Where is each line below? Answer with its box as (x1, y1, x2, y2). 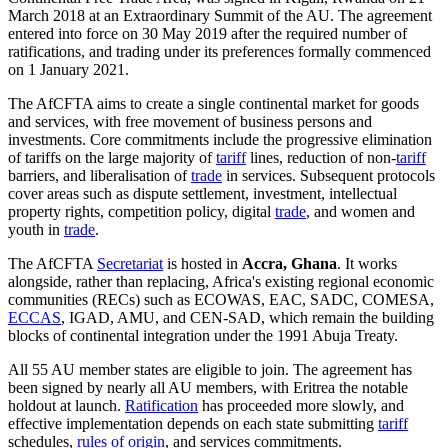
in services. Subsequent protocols (222, 166, 435, 184)
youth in (8, 220, 64, 238)
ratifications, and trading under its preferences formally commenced (8, 42, 431, 60)
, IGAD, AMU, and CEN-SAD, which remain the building (61, 308, 434, 326)
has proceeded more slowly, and (198, 396, 404, 414)
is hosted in (163, 254, 242, 272)
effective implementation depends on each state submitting (8, 414, 378, 432)
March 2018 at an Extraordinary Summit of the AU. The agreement (8, 6, 432, 24)
